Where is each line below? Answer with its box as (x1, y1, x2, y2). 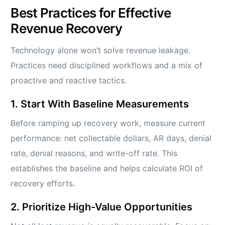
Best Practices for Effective (11, 5, 171, 21)
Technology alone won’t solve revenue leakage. (11, 45, 191, 56)
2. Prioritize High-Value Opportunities (11, 201, 193, 213)
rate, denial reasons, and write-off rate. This (11, 148, 178, 159)
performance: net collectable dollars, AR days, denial (11, 133, 212, 144)
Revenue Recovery (11, 21, 122, 37)
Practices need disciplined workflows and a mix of (11, 60, 203, 71)
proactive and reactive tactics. (11, 75, 127, 86)
